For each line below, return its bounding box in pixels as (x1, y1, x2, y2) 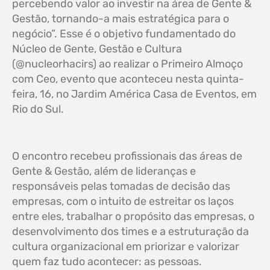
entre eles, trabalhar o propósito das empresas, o (12, 210, 254, 224)
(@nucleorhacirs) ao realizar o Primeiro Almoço (12, 57, 243, 71)
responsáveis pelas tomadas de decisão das (12, 180, 230, 193)
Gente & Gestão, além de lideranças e (12, 165, 196, 178)
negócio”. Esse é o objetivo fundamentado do (12, 27, 236, 41)
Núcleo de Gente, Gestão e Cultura (12, 42, 182, 56)
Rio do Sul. (12, 102, 64, 116)
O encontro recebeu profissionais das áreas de (12, 149, 242, 163)
